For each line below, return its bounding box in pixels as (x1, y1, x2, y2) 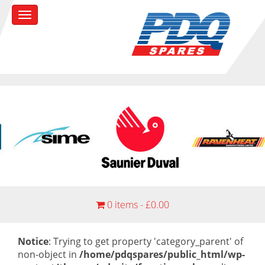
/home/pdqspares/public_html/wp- (79, 248, 245, 261)
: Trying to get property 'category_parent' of (49, 235, 243, 248)
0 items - (107, 198, 146, 211)
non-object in (18, 248, 79, 261)
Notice (18, 235, 49, 248)
